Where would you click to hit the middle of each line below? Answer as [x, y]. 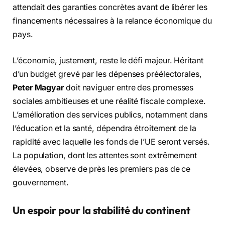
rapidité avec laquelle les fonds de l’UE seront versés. [111, 142]
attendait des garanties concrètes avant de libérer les [110, 8]
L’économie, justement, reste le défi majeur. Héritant [108, 60]
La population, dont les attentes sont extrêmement [105, 155]
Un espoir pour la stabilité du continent [101, 210]
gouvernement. [41, 182]
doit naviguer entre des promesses [129, 87]
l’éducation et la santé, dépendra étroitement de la [104, 128]
